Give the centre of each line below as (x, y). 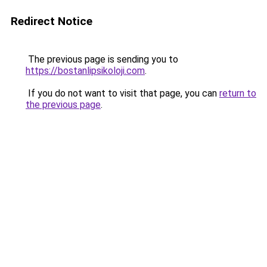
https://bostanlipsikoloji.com (85, 71)
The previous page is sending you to (102, 59)
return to (238, 93)
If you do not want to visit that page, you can (122, 93)
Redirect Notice (52, 21)
